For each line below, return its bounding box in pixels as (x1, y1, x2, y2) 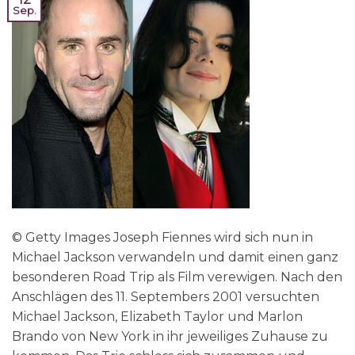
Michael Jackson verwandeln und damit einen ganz (12, 249, 338, 265)
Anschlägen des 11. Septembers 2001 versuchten (12, 288, 319, 304)
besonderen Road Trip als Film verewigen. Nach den (12, 269, 342, 284)
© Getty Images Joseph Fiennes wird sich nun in (12, 229, 313, 245)
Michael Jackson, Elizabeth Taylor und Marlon (12, 308, 303, 324)
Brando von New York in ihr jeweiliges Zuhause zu (12, 328, 328, 344)
